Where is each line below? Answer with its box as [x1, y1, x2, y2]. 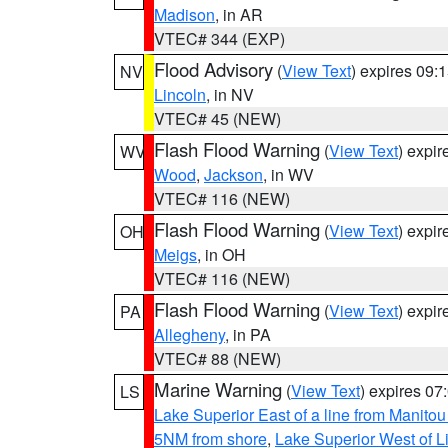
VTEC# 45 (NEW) [154, 107, 281, 130]
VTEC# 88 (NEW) [154, 347, 281, 370]
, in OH [197, 243, 246, 266]
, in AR [215, 3, 263, 26]
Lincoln [154, 83, 206, 106]
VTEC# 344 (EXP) [154, 27, 285, 50]
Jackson [204, 163, 263, 186]
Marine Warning [154, 376, 282, 402]
